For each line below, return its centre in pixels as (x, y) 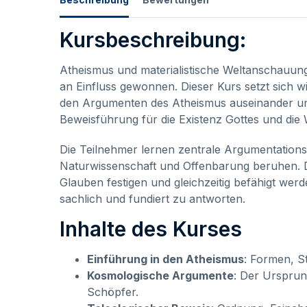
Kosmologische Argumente (160, 275)
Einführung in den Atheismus (165, 259)
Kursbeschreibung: (153, 39)
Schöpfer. (113, 292)
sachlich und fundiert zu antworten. (152, 198)
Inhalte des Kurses (151, 229)
